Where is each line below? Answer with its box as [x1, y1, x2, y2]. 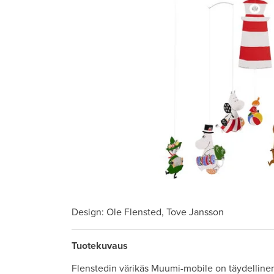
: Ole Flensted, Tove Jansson [102, 206, 224, 218]
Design [72, 206, 102, 218]
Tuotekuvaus [72, 239, 128, 252]
